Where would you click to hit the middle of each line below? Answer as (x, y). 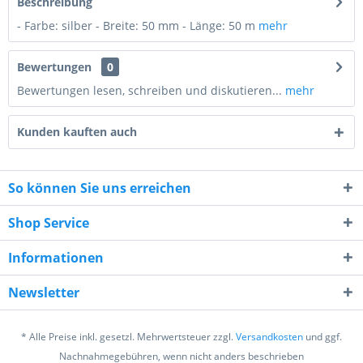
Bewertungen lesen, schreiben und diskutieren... (149, 90)
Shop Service (49, 223)
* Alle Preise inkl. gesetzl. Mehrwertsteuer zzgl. (128, 337)
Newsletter (44, 293)
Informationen (56, 258)
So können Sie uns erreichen (100, 188)
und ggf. (322, 337)
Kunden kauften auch (77, 132)
